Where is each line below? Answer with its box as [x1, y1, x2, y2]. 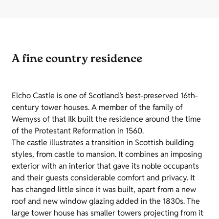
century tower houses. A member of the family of [12, 102, 183, 113]
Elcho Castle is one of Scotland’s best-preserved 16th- [12, 90, 198, 101]
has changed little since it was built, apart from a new [12, 184, 196, 195]
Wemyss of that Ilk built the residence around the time [12, 114, 201, 125]
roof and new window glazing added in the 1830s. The [12, 196, 200, 207]
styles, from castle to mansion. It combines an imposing [12, 149, 202, 160]
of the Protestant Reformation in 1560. [12, 126, 144, 136]
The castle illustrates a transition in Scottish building [12, 137, 194, 148]
